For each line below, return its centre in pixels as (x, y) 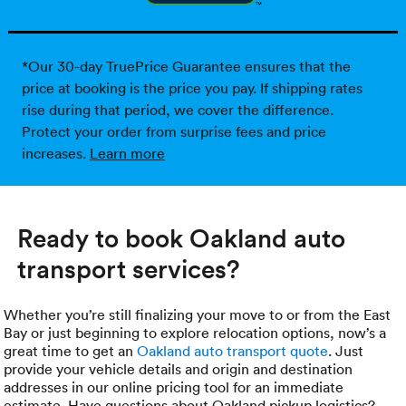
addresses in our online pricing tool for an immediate (174, 387)
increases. (55, 154)
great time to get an (71, 351)
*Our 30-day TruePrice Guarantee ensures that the (186, 67)
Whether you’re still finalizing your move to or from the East (198, 315)
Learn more (127, 154)
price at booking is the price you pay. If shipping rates (192, 88)
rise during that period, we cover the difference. (177, 110)
